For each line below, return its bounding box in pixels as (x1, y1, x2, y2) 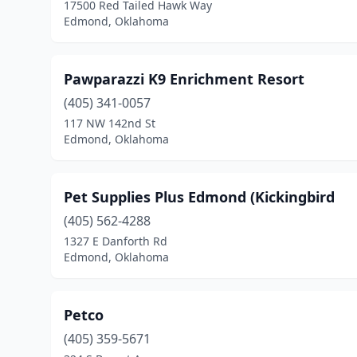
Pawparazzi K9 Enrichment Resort (64, 69, 304, 88)
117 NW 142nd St (64, 116, 155, 131)
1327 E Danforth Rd (64, 233, 167, 249)
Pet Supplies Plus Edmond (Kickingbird (64, 187, 335, 206)
